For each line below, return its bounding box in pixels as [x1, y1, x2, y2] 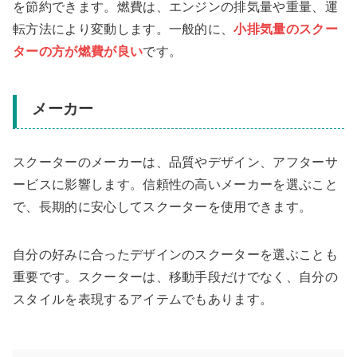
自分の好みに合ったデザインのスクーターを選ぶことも [13, 248, 338, 262]
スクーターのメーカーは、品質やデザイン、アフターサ [13, 155, 338, 170]
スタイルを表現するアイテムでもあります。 [13, 292, 273, 307]
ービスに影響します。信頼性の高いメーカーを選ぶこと [13, 178, 339, 192]
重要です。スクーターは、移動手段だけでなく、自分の [13, 270, 338, 284]
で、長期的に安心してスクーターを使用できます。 [13, 200, 312, 214]
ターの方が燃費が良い [13, 44, 143, 58]
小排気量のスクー [233, 22, 339, 36]
